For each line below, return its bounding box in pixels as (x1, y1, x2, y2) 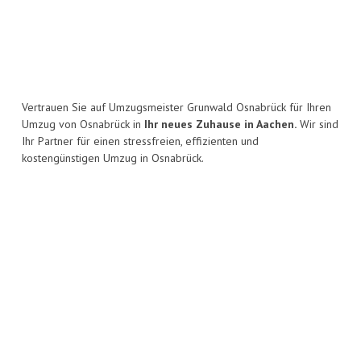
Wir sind (297, 117, 338, 132)
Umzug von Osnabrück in (22, 117, 144, 132)
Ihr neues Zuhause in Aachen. (144, 117, 297, 132)
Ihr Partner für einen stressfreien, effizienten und (22, 134, 259, 149)
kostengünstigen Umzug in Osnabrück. (22, 151, 204, 166)
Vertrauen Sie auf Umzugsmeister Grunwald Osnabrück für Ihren (22, 100, 331, 115)
